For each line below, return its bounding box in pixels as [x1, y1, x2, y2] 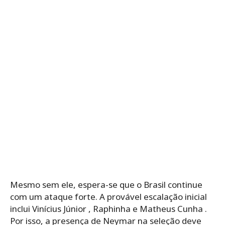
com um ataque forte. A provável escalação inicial [10, 190, 207, 202]
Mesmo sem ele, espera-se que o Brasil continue [10, 178, 202, 190]
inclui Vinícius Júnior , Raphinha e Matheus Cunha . [10, 202, 207, 214]
